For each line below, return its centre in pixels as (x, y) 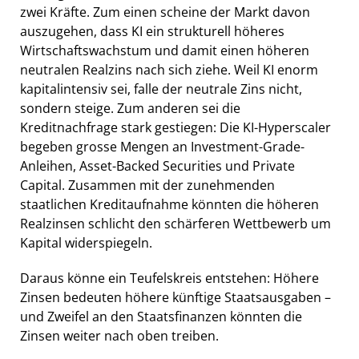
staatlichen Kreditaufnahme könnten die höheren (169, 204)
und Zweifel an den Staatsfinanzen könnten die (161, 316)
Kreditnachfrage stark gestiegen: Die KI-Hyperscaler (175, 127)
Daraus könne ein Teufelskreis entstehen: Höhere (169, 278)
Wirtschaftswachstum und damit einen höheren (165, 50)
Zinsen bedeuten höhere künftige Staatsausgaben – (175, 297)
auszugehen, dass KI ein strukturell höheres (152, 31)
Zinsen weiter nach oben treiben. (119, 335)
